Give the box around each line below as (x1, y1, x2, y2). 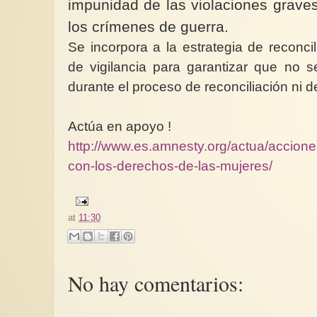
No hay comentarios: (68, 268, 243, 297)
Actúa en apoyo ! (68, 118, 171, 134)
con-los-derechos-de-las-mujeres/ (68, 158, 272, 173)
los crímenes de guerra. (68, 18, 229, 35)
